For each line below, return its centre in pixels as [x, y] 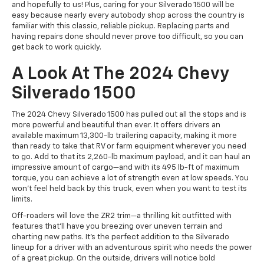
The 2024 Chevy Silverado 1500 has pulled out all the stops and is [129, 115]
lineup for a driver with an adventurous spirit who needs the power [132, 248]
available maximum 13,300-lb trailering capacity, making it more [124, 136]
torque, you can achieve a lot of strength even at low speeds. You [130, 179]
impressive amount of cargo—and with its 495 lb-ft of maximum [126, 168]
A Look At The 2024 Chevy [121, 75]
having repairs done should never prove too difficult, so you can [128, 37]
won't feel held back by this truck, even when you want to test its [129, 189]
